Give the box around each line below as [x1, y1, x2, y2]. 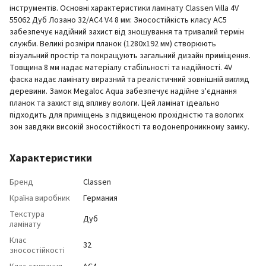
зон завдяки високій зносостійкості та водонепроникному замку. [9, 121, 249, 133]
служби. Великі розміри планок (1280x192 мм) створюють [9, 38, 216, 50]
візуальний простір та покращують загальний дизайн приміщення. [9, 50, 251, 62]
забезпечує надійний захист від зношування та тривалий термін [9, 26, 244, 38]
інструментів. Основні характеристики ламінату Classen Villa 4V [9, 2, 239, 14]
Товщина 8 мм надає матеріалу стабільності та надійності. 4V [9, 62, 232, 74]
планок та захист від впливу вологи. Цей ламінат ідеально [9, 97, 220, 109]
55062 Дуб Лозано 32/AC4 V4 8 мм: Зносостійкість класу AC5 [9, 14, 227, 26]
